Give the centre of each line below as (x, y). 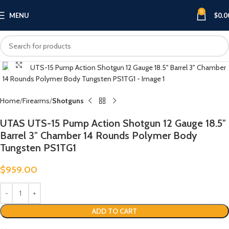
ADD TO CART (114, 211)
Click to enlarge (53, 65)
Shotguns (68, 101)
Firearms (36, 101)
